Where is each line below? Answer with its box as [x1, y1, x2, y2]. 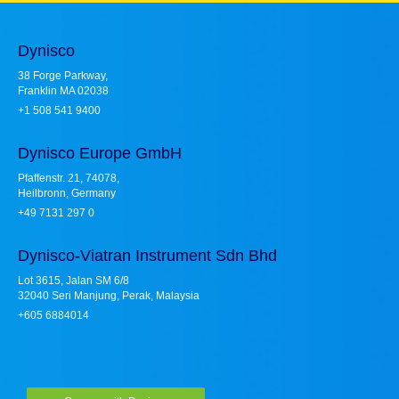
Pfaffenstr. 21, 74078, [18, 171, 119, 184]
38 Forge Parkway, [18, 69, 108, 82]
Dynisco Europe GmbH [18, 143, 182, 162]
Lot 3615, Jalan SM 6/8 [18, 273, 129, 287]
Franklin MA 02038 [18, 84, 109, 97]
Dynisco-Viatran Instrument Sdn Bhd [18, 246, 277, 265]
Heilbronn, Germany [18, 186, 116, 199]
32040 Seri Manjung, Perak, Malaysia [18, 289, 213, 302]
